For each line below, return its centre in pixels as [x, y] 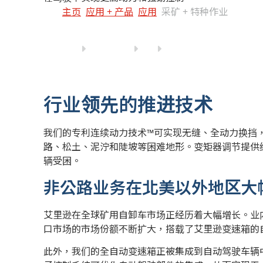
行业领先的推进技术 [128, 104]
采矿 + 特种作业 [195, 11]
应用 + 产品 [109, 11]
